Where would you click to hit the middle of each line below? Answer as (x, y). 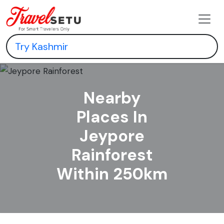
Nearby (112, 98)
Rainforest (112, 155)
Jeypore (112, 136)
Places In (112, 117)
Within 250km (112, 174)
